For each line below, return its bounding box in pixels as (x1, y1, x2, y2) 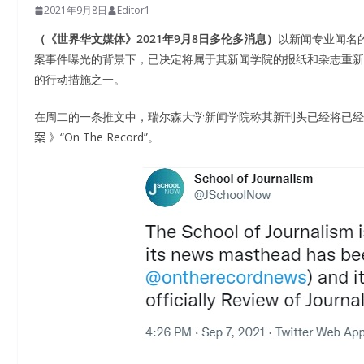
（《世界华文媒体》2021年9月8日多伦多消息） (34, 31, 278, 46)
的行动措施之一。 (34, 71, 125, 87)
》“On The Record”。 (45, 129, 159, 145)
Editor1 (117, 3, 150, 17)
